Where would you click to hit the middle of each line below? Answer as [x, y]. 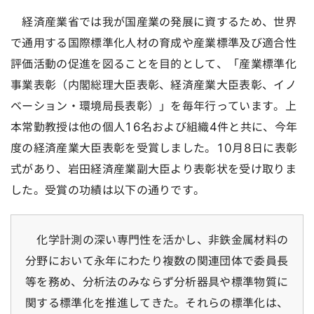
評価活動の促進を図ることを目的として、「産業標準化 [153, 64]
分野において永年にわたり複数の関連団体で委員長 [157, 261]
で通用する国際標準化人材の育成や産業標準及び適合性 [153, 43]
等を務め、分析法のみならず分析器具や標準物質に [157, 282]
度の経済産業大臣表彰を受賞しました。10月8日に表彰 [154, 148]
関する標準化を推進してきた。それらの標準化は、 [157, 303]
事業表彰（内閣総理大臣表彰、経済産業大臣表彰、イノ [154, 85]
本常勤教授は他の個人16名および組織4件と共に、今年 [154, 127]
